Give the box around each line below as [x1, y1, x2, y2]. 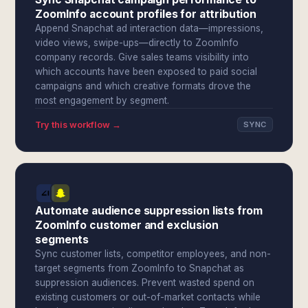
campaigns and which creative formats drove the [35, 80, 252, 91]
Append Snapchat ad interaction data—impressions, [35, 23, 264, 34]
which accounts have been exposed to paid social [35, 66, 258, 77]
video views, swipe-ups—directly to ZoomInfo [35, 37, 239, 48]
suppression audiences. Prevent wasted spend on [35, 277, 255, 288]
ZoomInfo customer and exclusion [35, 219, 219, 232]
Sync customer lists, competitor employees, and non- [35, 248, 272, 259]
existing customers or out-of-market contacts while [35, 291, 261, 302]
